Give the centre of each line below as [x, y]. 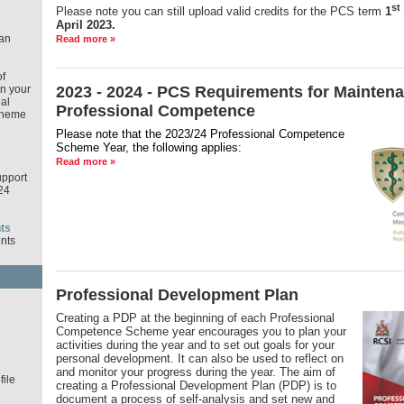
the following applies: [188, 148]
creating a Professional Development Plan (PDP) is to [196, 386]
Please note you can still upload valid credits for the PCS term [220, 12]
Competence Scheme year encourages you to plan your [201, 332]
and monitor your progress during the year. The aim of [195, 372]
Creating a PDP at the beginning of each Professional [195, 318]
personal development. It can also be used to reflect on [199, 359]
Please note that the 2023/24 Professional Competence [200, 134]
